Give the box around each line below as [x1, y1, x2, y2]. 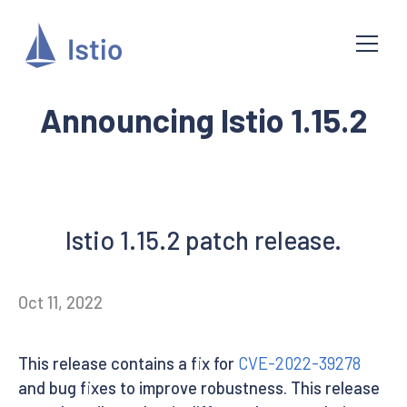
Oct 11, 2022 [18, 293, 103, 313]
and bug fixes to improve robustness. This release [18, 377, 380, 398]
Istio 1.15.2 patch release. [65, 224, 342, 255]
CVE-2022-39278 [238, 352, 361, 373]
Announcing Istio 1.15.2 [40, 100, 367, 139]
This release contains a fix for [18, 352, 238, 373]
